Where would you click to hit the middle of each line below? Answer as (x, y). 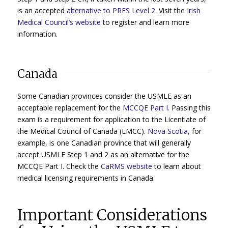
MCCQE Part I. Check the (59, 166)
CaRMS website (126, 166)
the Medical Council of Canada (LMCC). (82, 131)
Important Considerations (112, 215)
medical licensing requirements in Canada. (86, 178)
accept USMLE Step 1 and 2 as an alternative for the (103, 154)
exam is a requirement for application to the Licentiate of (111, 119)
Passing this (191, 107)
